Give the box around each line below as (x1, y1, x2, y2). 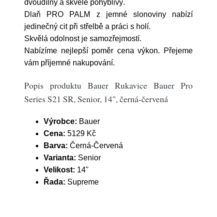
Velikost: (44, 166, 77, 174)
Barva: (44, 141, 70, 150)
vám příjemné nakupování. (24, 59, 115, 67)
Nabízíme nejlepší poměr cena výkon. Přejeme (24, 46, 193, 55)
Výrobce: (44, 117, 77, 125)
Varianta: (44, 154, 78, 162)
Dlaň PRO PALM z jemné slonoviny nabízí (24, 10, 193, 18)
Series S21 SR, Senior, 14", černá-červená (24, 93, 168, 105)
